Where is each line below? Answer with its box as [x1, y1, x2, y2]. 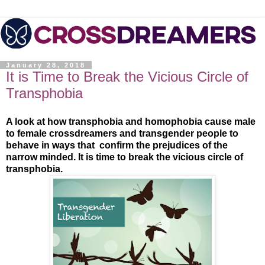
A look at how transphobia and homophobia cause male [6, 116, 256, 127]
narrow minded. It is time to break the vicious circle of [6, 151, 243, 162]
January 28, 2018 [6, 62, 86, 69]
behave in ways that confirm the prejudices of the [6, 140, 228, 150]
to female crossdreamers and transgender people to [6, 128, 238, 138]
